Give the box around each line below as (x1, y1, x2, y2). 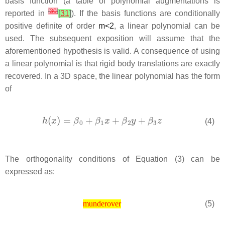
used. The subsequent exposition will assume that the (5, 34, 220, 43)
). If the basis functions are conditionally (71, 9, 220, 18)
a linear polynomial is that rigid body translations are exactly (5, 59, 220, 68)
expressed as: (5, 167, 55, 176)
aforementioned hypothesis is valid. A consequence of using (5, 46, 220, 55)
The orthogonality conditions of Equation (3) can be (5, 154, 220, 163)
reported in (5, 9, 48, 18)
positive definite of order (5, 21, 98, 30)
